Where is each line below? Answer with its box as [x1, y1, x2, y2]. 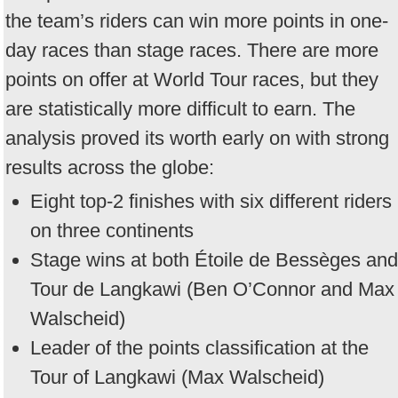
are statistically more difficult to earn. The [5, 97, 355, 120]
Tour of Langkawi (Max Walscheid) [30, 366, 324, 389]
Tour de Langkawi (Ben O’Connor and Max [30, 278, 394, 301]
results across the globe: [5, 155, 214, 179]
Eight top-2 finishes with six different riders [30, 190, 392, 213]
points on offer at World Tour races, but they [5, 68, 378, 91]
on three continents [30, 219, 194, 243]
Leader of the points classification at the [30, 337, 369, 360]
